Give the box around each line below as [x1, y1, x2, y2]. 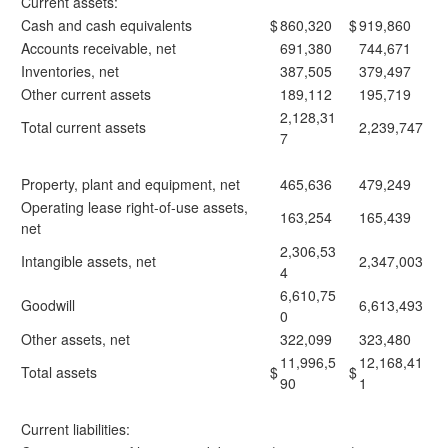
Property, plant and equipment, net [21, 174, 240, 194]
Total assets [21, 362, 97, 382]
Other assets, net [21, 329, 130, 349]
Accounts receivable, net [21, 38, 176, 58]
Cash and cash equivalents [21, 15, 192, 35]
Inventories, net [21, 61, 119, 81]
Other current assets [21, 84, 151, 104]
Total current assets [21, 117, 146, 137]
